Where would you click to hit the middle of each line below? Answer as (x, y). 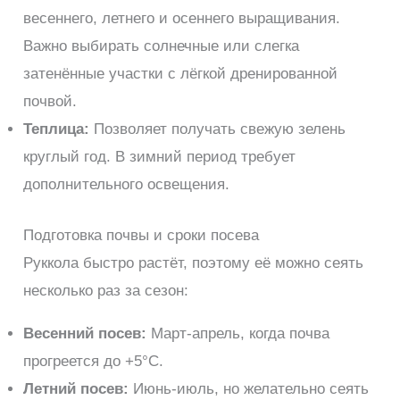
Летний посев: (76, 388)
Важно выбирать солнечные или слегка (162, 46)
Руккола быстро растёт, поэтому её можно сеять (194, 262)
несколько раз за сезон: (106, 290)
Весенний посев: (85, 333)
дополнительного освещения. (127, 185)
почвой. (50, 102)
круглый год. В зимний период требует (160, 157)
